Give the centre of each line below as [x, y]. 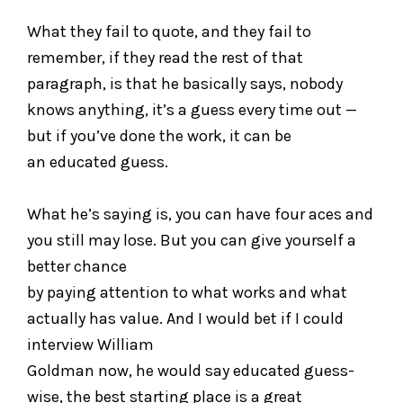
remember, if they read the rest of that [165, 57]
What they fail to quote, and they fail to [169, 31]
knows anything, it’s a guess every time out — [192, 109]
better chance [77, 266]
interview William [90, 344]
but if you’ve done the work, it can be [159, 135]
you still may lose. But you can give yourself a [192, 240]
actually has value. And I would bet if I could [185, 318]
